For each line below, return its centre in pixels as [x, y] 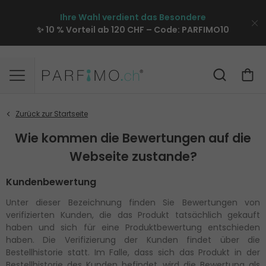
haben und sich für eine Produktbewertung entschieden [133, 227]
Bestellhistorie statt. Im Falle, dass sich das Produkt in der [133, 252]
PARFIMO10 [205, 30]
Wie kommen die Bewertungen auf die [133, 138]
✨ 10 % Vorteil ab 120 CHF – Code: [109, 30]
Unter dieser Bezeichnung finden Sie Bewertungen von [133, 202]
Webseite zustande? [133, 156]
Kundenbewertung [51, 182]
